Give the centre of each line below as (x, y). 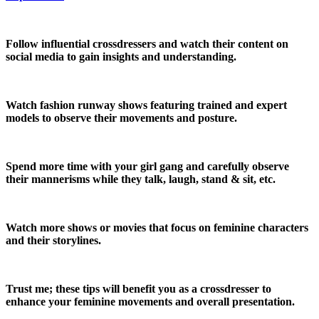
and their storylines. (53, 241)
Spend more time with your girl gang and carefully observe (147, 167)
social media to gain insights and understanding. (121, 57)
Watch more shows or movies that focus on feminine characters (157, 228)
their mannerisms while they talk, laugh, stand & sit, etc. (141, 179)
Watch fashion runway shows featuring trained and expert (146, 105)
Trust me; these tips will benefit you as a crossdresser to (138, 289)
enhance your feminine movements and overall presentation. (150, 302)
